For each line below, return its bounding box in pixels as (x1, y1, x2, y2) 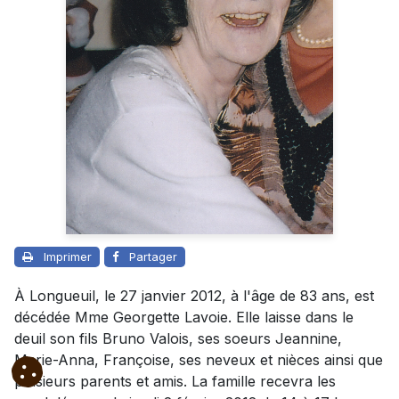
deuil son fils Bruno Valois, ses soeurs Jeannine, (14, 330, 342, 348)
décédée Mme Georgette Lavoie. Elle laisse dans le (14, 308, 354, 327)
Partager (129, 249, 177, 265)
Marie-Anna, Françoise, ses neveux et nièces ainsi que (14, 351, 383, 370)
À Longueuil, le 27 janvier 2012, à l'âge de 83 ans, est (14, 287, 374, 305)
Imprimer (44, 249, 92, 265)
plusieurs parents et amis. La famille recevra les (14, 372, 336, 391)
